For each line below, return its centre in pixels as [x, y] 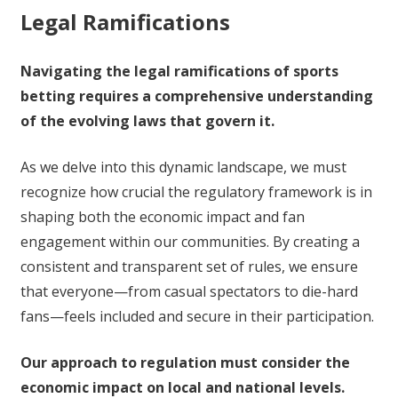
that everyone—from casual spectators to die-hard [189, 292]
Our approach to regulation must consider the [185, 363]
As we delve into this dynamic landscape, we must [183, 167]
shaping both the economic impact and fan [162, 217]
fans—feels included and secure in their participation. [197, 317]
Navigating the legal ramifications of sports [179, 72]
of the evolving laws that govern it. [147, 121]
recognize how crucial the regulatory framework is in [196, 192]
